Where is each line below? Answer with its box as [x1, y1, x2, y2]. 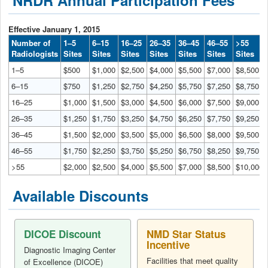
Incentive [147, 237, 190, 252]
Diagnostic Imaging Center [24, 244, 115, 256]
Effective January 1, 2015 [8, 23, 100, 35]
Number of [11, 36, 50, 48]
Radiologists [11, 47, 58, 59]
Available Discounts [8, 185, 153, 206]
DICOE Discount [24, 227, 101, 242]
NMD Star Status [147, 227, 226, 242]
